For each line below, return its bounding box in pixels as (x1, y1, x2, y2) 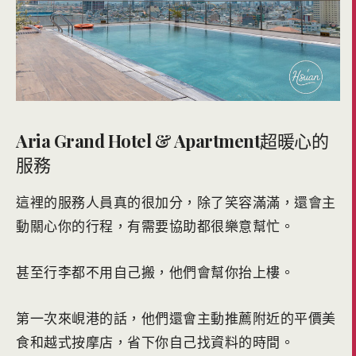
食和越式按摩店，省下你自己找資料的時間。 (16, 332, 294, 351)
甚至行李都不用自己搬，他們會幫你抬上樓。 (16, 262, 294, 281)
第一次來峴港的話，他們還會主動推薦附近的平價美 (16, 308, 336, 327)
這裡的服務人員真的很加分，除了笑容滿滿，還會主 (16, 192, 336, 211)
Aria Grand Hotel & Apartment (16, 128, 260, 153)
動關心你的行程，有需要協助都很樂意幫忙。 (16, 216, 294, 235)
